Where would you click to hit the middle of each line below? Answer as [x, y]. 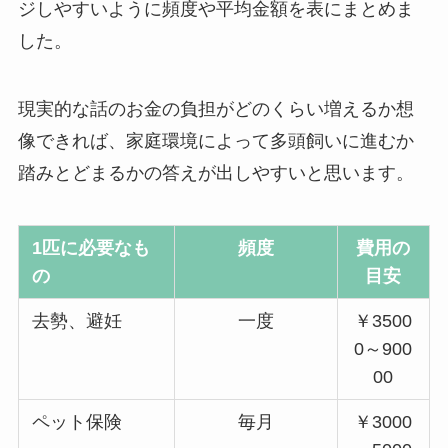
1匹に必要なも [91, 247]
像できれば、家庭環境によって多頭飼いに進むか [215, 141]
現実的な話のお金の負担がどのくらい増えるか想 [215, 109]
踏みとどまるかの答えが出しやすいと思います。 [215, 173]
